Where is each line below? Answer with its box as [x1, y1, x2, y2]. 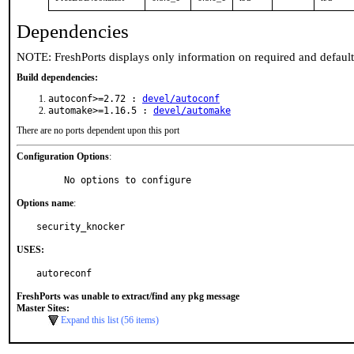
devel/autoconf [142, 93, 220, 104]
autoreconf [36, 268, 92, 279]
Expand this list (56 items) [61, 314, 159, 326]
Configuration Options [17, 151, 109, 162]
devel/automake [153, 105, 231, 116]
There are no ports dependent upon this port [17, 125, 179, 136]
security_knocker [36, 221, 125, 232]
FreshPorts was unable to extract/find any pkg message [17, 291, 239, 302]
